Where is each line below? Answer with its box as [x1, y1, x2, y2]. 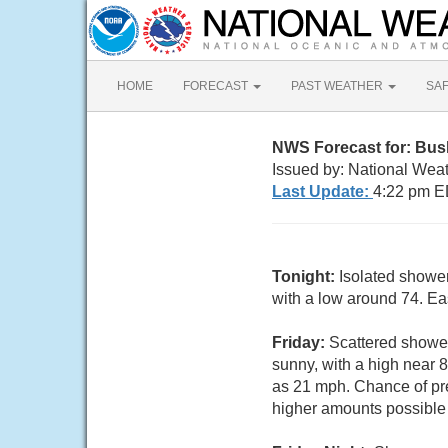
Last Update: [272, 183, 373, 200]
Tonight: [272, 268, 339, 285]
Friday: [272, 334, 329, 351]
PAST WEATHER [291, 79, 386, 93]
